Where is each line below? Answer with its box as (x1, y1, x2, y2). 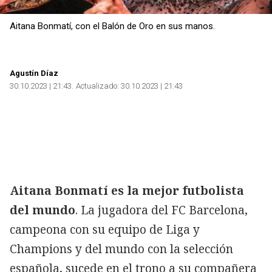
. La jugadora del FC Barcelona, (75, 202, 248, 218)
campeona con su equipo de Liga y (10, 221, 200, 237)
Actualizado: (76, 81, 119, 90)
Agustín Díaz (10, 68, 58, 78)
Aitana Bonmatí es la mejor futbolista (10, 182, 244, 199)
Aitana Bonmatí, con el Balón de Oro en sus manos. (10, 20, 215, 32)
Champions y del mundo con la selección (10, 240, 233, 257)
